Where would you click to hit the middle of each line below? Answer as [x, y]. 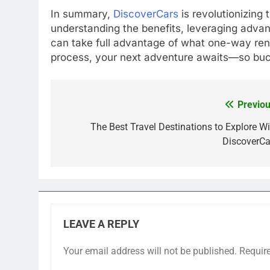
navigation [96, 130]
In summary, [82, 14]
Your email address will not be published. [150, 251]
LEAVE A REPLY [101, 224]
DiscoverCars [146, 14]
